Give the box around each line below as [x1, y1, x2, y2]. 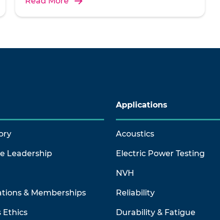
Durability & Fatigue [116, 208, 195, 217]
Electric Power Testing [116, 149, 205, 158]
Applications [116, 100, 167, 110]
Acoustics [116, 129, 154, 138]
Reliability [116, 188, 155, 197]
